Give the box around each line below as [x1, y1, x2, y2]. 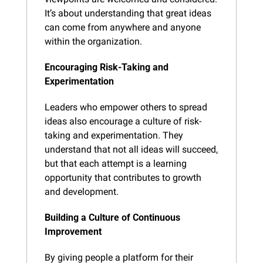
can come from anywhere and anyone [45, 21, 201, 33]
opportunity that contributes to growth [45, 171, 201, 183]
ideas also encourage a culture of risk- [45, 115, 201, 127]
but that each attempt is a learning [45, 157, 187, 169]
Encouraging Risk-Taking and [45, 61, 168, 73]
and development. [45, 186, 119, 197]
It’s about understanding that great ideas [45, 7, 211, 19]
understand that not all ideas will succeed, [45, 143, 218, 155]
